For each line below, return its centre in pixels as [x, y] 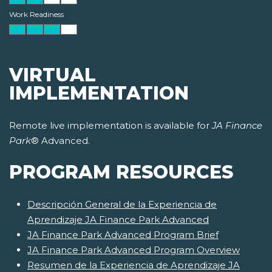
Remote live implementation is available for [110, 126]
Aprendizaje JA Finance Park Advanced [118, 220]
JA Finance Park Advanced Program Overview [134, 250]
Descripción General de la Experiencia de [122, 205]
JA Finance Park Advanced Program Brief [123, 235]
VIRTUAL [53, 75]
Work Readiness [36, 15]
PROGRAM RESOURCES [121, 172]
